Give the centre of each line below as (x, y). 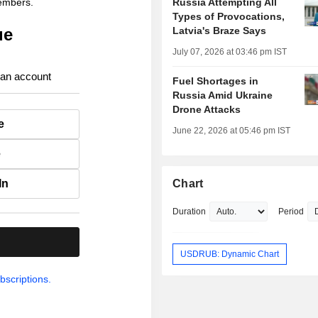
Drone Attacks (207, 110)
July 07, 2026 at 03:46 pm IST (230, 52)
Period (291, 212)
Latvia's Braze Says (220, 31)
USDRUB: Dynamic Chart (230, 254)
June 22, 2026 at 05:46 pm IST (232, 131)
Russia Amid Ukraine (223, 95)
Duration (190, 212)
